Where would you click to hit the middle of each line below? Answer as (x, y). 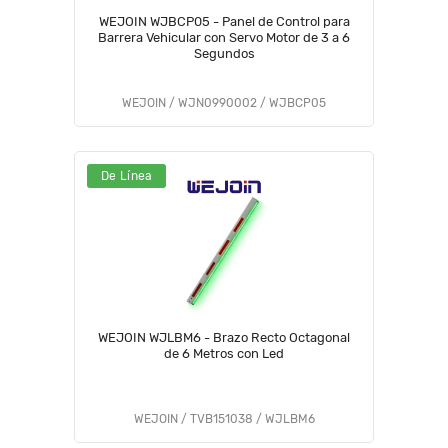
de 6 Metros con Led (224, 353)
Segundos (224, 53)
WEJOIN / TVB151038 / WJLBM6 (224, 419)
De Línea (127, 176)
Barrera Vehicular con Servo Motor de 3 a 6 (224, 37)
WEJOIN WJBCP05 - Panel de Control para (224, 21)
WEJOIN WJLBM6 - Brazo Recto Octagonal (224, 337)
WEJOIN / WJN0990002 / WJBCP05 (224, 103)
